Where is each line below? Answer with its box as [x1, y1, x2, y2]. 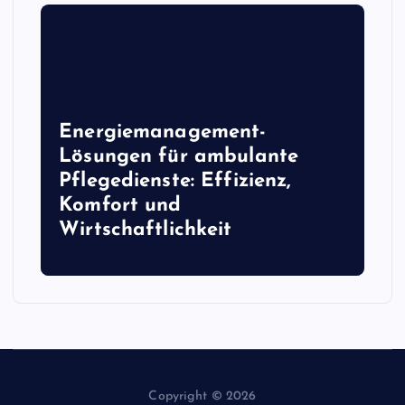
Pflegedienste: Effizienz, [59, 170, 292, 192]
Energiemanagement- [59, 121, 267, 143]
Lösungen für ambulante [59, 146, 299, 167]
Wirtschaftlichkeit [59, 219, 232, 240]
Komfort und [59, 194, 182, 216]
